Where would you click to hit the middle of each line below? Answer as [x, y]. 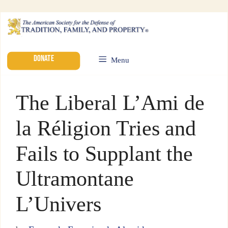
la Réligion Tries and [106, 128]
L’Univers [59, 204]
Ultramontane [75, 179]
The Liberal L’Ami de [110, 103]
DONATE [44, 59]
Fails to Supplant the [104, 153]
